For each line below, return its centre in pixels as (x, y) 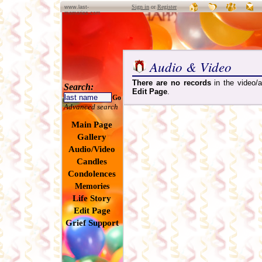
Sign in (140, 7)
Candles (92, 161)
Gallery (92, 137)
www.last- (77, 7)
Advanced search (91, 107)
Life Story (92, 198)
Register (167, 7)
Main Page (92, 125)
